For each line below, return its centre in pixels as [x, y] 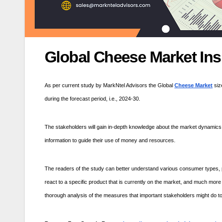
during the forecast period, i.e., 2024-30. [92, 98]
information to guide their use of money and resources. [110, 140]
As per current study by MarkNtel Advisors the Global [110, 85]
